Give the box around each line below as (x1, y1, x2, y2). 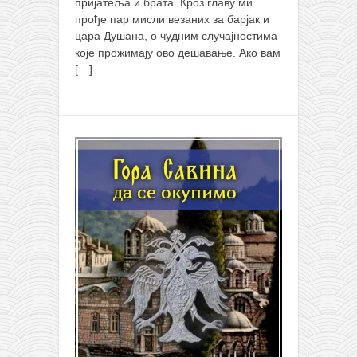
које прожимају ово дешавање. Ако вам (75, 46, 280, 60)
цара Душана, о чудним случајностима (75, 29, 277, 43)
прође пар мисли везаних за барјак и (75, 13, 269, 26)
